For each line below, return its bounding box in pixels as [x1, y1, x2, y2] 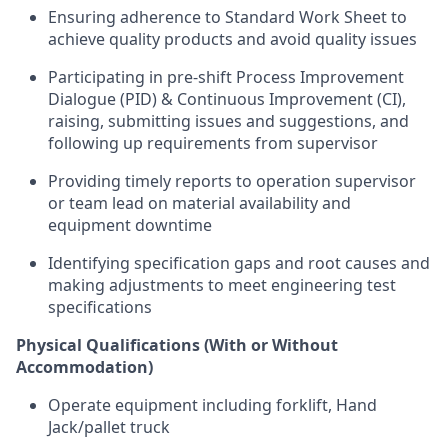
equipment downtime [48, 214, 212, 236]
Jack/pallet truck [48, 416, 170, 438]
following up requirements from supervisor [48, 132, 378, 154]
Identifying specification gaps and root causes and [48, 252, 430, 274]
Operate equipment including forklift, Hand [48, 394, 377, 416]
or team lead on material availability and [48, 192, 351, 214]
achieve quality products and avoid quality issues [48, 28, 417, 50]
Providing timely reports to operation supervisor [48, 170, 416, 192]
